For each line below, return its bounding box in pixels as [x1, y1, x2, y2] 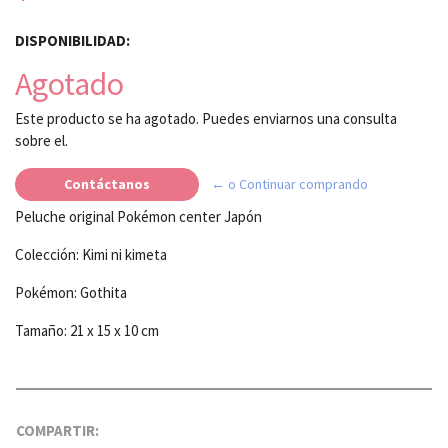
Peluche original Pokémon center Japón [15, 206, 262, 226]
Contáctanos [64, 174, 150, 193]
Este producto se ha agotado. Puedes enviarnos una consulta [15, 108, 397, 128]
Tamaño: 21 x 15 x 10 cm [15, 320, 159, 340]
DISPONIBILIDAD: [15, 30, 130, 50]
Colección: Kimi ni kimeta [15, 244, 167, 264]
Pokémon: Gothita [15, 282, 127, 302]
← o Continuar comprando [211, 174, 368, 193]
